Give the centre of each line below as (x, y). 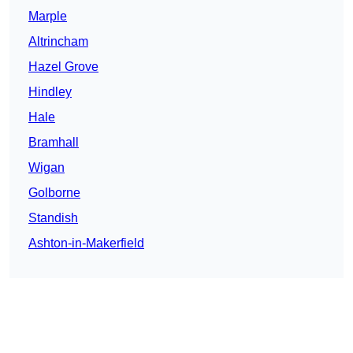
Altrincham (58, 42)
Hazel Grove (63, 67)
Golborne (54, 193)
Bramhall (54, 143)
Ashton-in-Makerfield (86, 243)
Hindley (50, 92)
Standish (53, 218)
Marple (48, 17)
